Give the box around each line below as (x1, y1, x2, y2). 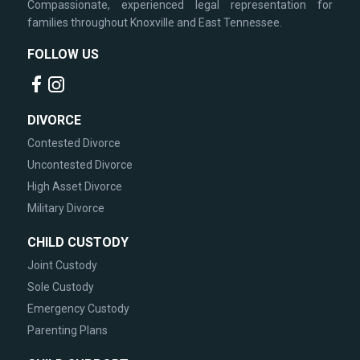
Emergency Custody (27, 301, 129, 315)
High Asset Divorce (27, 179, 122, 193)
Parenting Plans (27, 323, 108, 337)
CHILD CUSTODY (27, 234, 129, 250)
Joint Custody (27, 258, 97, 272)
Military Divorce (27, 201, 104, 215)
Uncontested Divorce (27, 157, 133, 171)
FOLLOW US (27, 46, 99, 62)
